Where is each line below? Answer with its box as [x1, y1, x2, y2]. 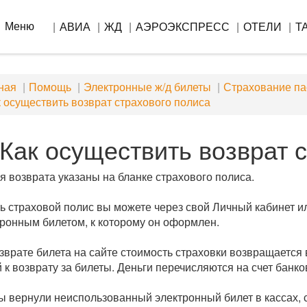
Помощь [28, 79, 71, 95]
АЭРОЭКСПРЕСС [136, 19, 230, 34]
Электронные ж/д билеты [83, 79, 211, 95]
